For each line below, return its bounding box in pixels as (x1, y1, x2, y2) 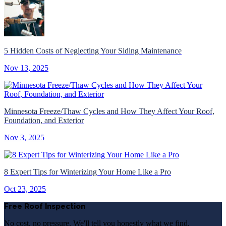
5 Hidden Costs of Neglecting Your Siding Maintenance (4, 46, 182, 55)
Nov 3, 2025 (4, 133, 44, 142)
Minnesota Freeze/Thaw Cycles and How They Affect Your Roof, (4, 106, 214, 116)
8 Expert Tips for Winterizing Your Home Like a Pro (4, 167, 171, 176)
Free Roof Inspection (4, 201, 85, 211)
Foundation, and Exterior (4, 116, 84, 125)
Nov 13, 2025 (4, 63, 48, 72)
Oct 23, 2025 (4, 184, 46, 193)
